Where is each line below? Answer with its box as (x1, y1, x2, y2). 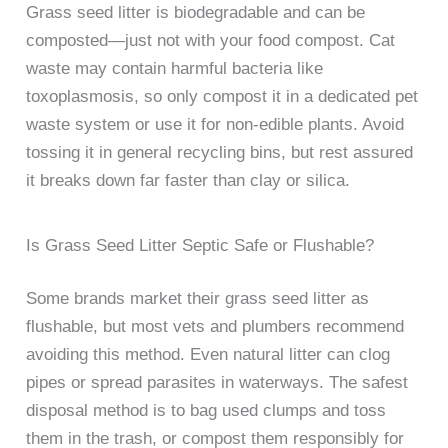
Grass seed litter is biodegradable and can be (26, 3, 366, 23)
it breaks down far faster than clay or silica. (26, 171, 351, 191)
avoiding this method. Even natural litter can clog (26, 345, 391, 365)
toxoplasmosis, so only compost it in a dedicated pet (26, 87, 419, 107)
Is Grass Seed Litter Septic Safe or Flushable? (26, 235, 375, 255)
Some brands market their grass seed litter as (26, 289, 370, 309)
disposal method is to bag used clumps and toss (26, 401, 387, 421)
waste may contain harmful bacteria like (26, 59, 324, 79)
